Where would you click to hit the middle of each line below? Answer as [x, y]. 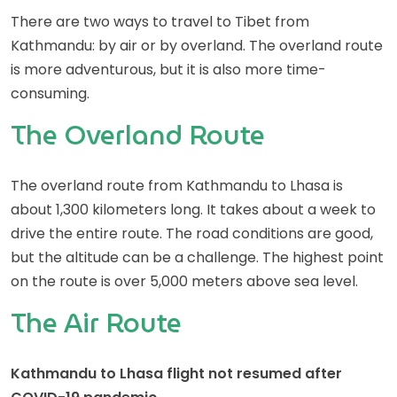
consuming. [50, 93]
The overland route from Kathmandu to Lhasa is [177, 186]
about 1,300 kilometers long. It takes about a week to [193, 210]
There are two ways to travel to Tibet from [160, 22]
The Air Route [96, 323]
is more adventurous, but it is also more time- [168, 70]
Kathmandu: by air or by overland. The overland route [197, 46]
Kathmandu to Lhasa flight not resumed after [176, 374]
